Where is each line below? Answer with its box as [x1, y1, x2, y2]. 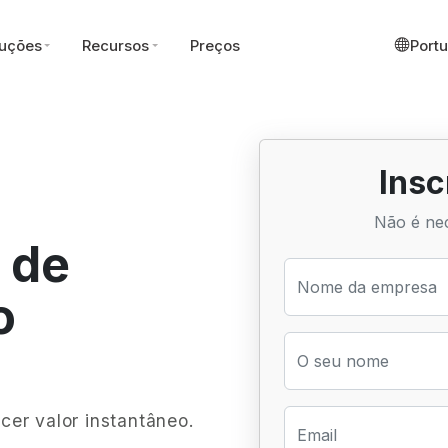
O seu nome [297, 351, 389, 371]
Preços [189, 35, 240, 55]
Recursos [82, 35, 150, 55]
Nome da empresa [297, 277, 437, 297]
